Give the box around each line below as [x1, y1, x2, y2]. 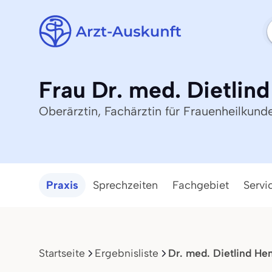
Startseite [39, 246, 85, 259]
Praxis [46, 178, 78, 192]
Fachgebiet [172, 178, 229, 192]
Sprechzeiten [93, 178, 158, 192]
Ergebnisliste [95, 246, 158, 259]
